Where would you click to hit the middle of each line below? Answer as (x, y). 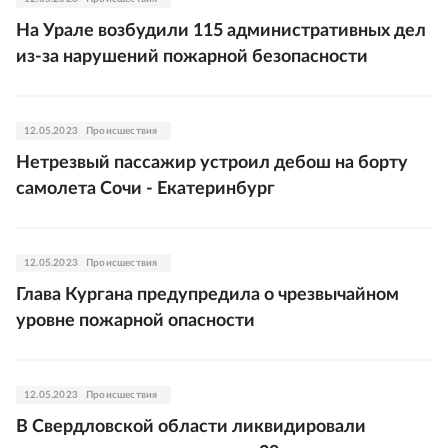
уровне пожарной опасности (135, 321)
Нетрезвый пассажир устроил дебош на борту (212, 163)
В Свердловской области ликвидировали (191, 427)
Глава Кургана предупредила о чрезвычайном (207, 295)
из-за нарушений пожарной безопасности (192, 57)
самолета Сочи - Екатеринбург (145, 189)
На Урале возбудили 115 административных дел (221, 31)
